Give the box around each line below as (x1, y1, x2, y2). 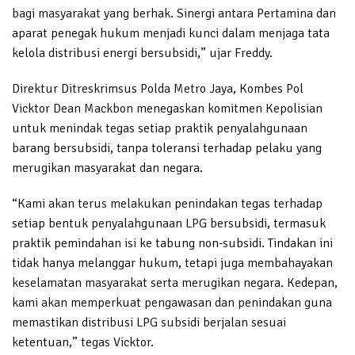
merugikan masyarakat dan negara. (12, 159, 203, 176)
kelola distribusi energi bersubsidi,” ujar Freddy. (12, 44, 273, 61)
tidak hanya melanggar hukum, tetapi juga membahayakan (12, 254, 333, 271)
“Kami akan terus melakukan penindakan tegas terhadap (12, 195, 323, 212)
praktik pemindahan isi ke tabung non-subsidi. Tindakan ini (12, 235, 333, 251)
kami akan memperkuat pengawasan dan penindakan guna (12, 294, 332, 311)
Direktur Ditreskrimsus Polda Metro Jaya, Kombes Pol (12, 80, 303, 97)
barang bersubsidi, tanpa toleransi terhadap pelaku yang (12, 139, 322, 156)
